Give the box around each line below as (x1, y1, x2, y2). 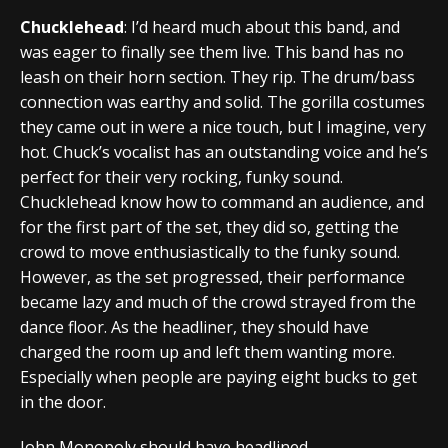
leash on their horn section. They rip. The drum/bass (20, 65, 415, 88)
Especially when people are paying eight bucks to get (20, 365, 417, 388)
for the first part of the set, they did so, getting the (20, 215, 399, 238)
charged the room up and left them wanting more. (20, 340, 395, 363)
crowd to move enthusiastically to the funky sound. (20, 240, 400, 263)
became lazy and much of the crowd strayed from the (20, 290, 416, 313)
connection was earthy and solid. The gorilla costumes (20, 90, 425, 113)
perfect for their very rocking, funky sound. (20, 165, 343, 188)
